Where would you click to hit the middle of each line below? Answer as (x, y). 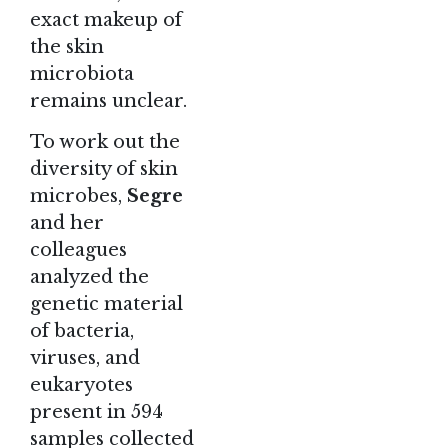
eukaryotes (81, 384)
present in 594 (96, 411)
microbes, (78, 195)
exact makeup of (106, 20)
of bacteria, (82, 330)
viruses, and (85, 357)
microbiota (82, 74)
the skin (67, 47)
